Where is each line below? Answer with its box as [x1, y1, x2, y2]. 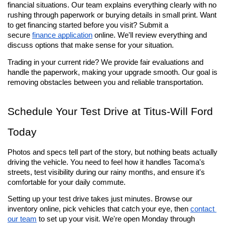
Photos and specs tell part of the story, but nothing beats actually [8, 148, 217, 156]
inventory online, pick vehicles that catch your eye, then [8, 205, 190, 213]
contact [190, 205, 214, 213]
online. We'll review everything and [92, 31, 207, 40]
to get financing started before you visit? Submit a [8, 21, 168, 30]
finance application [32, 31, 92, 40]
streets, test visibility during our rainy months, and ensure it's [8, 168, 205, 176]
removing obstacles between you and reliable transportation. [8, 78, 203, 86]
